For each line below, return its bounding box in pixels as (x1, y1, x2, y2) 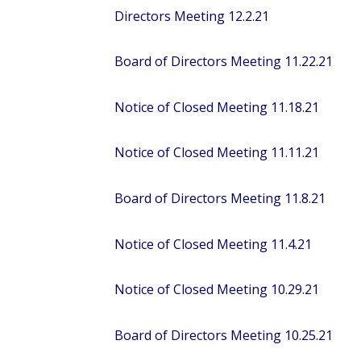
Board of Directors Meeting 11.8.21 (114, 189, 326, 207)
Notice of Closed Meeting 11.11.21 (114, 143, 319, 162)
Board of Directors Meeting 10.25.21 (114, 326, 333, 344)
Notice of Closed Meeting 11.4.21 (114, 234, 312, 253)
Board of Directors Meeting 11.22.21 (114, 52, 333, 71)
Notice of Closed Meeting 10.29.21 (114, 280, 319, 299)
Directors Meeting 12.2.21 (114, 6, 269, 25)
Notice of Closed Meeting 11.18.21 (114, 98, 319, 116)
